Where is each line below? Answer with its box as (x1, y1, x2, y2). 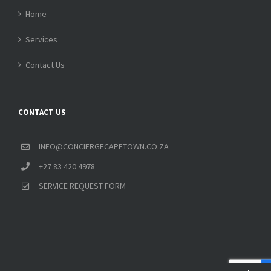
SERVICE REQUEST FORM (38, 180, 126, 192)
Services (25, 33, 57, 45)
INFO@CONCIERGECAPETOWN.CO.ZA (38, 140, 169, 152)
